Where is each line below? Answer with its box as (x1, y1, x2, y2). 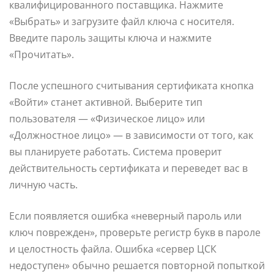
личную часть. (9, 178, 78, 192)
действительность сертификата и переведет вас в (9, 161, 248, 176)
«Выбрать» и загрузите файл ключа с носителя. (9, 15, 234, 29)
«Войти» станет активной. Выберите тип (9, 95, 202, 109)
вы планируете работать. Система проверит (9, 145, 222, 159)
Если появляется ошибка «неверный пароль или (9, 209, 242, 223)
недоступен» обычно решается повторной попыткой (9, 259, 265, 273)
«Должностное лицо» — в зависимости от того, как (9, 128, 253, 143)
